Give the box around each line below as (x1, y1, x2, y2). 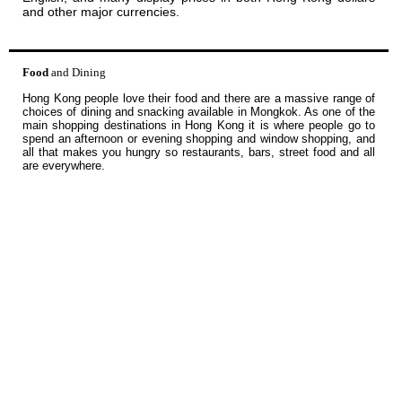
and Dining (51, 66, 106, 80)
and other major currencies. (22, 4, 179, 19)
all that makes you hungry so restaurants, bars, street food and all (22, 145, 375, 160)
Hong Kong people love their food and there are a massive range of (22, 92, 375, 106)
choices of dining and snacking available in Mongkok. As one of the (22, 105, 375, 119)
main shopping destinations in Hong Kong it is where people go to (22, 118, 375, 133)
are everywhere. (22, 159, 105, 173)
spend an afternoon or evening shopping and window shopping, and (22, 132, 375, 146)
